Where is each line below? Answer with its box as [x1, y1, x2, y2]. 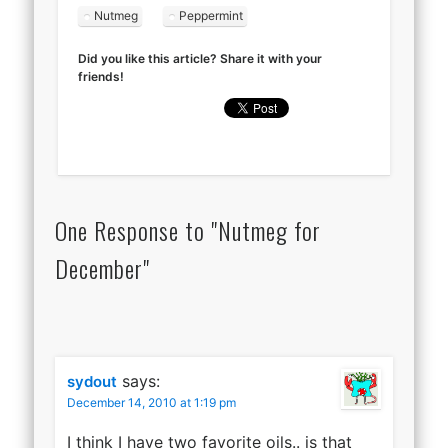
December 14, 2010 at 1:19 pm [66, 394, 236, 410]
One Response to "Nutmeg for [54, 211, 321, 248]
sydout [66, 371, 117, 391]
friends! [78, 68, 125, 84]
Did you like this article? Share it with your [78, 50, 323, 66]
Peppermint [179, 7, 244, 23]
